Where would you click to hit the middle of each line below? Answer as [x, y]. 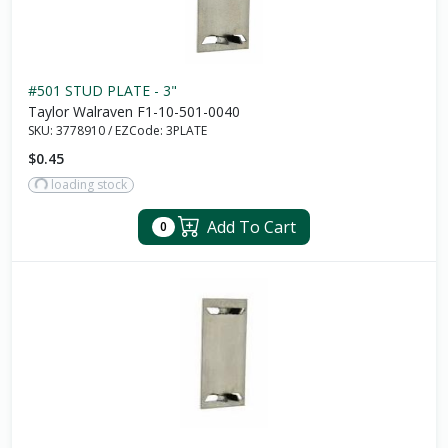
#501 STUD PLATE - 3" [102, 91]
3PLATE [186, 131]
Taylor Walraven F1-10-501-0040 [134, 112]
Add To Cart [247, 227]
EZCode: [140, 131]
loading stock [87, 185]
